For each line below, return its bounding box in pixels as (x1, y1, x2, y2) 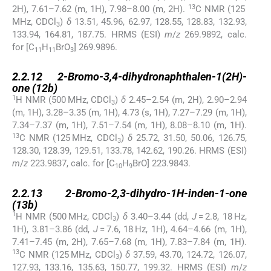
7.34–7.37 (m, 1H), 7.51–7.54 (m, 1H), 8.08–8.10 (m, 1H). (12, 120, 247, 131)
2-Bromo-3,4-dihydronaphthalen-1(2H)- (57, 70, 247, 83)
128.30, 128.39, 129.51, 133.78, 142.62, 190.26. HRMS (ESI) (12, 145, 247, 157)
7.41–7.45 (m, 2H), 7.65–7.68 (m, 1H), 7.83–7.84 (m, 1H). (12, 236, 247, 247)
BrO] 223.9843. (132, 158, 191, 169)
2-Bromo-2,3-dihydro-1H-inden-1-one (65, 186, 247, 200)
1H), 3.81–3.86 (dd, (12, 223, 93, 235)
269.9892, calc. (180, 29, 247, 41)
